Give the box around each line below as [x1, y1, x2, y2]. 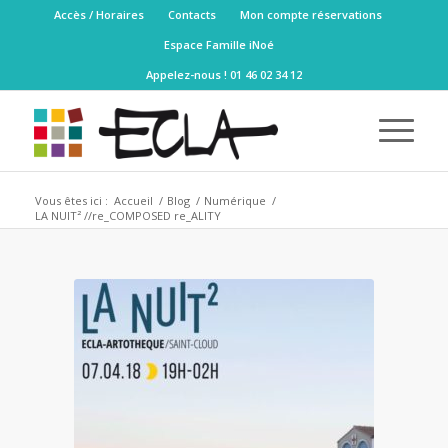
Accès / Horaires [54, 7, 145, 22]
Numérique [203, 193, 266, 208]
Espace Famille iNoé [163, 37, 274, 52]
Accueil [113, 193, 153, 208]
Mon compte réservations [240, 7, 383, 22]
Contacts [168, 7, 217, 22]
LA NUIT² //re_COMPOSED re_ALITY [34, 208, 221, 223]
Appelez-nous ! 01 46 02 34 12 [145, 67, 302, 82]
